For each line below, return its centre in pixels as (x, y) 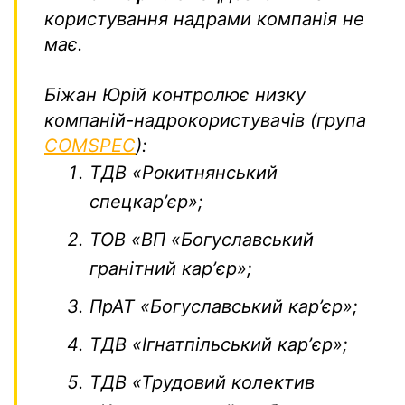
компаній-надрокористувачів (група (205, 120)
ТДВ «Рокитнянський (184, 172)
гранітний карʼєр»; (171, 268)
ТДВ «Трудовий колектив (202, 382)
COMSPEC (90, 145)
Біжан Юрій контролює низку (175, 94)
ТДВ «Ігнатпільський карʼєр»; (219, 344)
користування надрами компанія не (204, 19)
